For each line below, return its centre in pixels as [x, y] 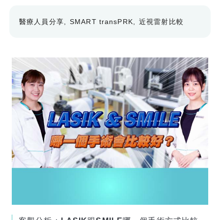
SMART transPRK [101, 21]
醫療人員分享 [41, 21]
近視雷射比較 [161, 21]
